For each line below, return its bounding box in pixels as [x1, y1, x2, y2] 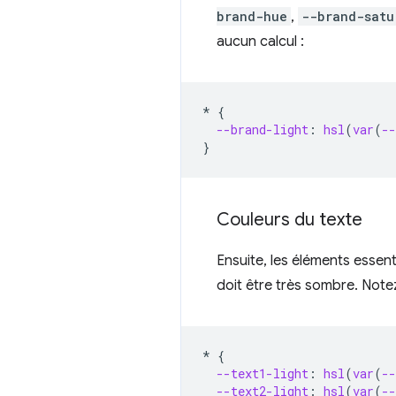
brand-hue [217, 7, 287, 25]
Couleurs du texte [217, 208, 362, 231]
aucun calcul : [217, 32, 304, 50]
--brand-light [217, 120, 308, 138]
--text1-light [217, 364, 308, 382]
